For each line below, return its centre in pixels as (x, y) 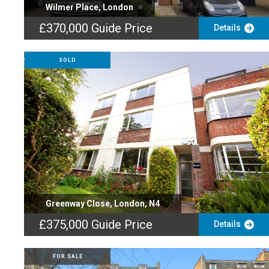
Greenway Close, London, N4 (103, 204)
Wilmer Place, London (89, 7)
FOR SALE (68, 256)
